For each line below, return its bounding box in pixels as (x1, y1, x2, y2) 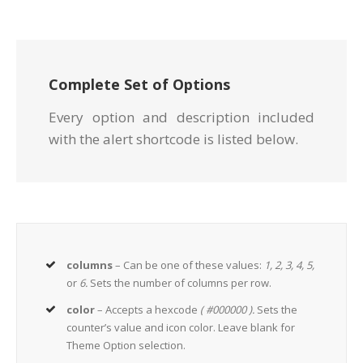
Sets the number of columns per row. (90, 275, 272, 291)
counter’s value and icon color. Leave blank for (66, 320, 296, 335)
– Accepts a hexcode (95, 302, 201, 318)
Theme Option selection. (66, 338, 186, 353)
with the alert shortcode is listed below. (49, 130, 298, 149)
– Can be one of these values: (113, 258, 265, 273)
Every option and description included (49, 108, 314, 127)
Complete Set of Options (49, 75, 230, 95)
